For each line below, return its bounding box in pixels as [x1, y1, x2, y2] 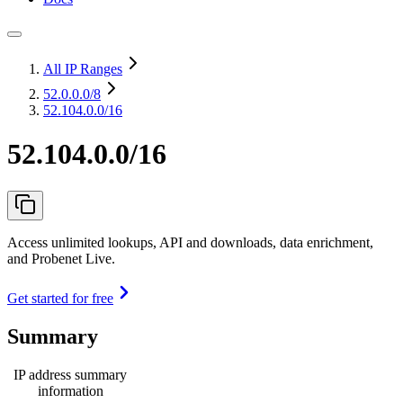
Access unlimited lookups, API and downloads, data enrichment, [7, 234, 373, 250]
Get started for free [7, 290, 113, 306]
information [37, 382, 103, 399]
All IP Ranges [43, 61, 122, 76]
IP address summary [13, 366, 127, 382]
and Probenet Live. [7, 250, 115, 266]
